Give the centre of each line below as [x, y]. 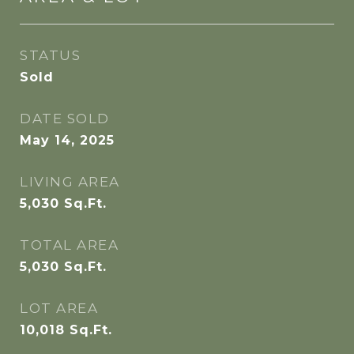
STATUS [50, 55]
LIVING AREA [70, 182]
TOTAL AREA [69, 245]
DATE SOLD [65, 119]
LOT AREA [59, 308]
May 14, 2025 [67, 140]
